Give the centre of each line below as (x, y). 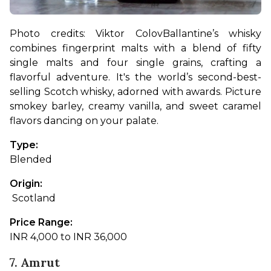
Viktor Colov (129, 34)
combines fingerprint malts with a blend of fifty (135, 48)
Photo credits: (53, 34)
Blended (31, 160)
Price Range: (42, 223)
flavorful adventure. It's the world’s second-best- (135, 77)
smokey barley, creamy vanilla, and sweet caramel (135, 106)
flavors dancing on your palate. (84, 121)
